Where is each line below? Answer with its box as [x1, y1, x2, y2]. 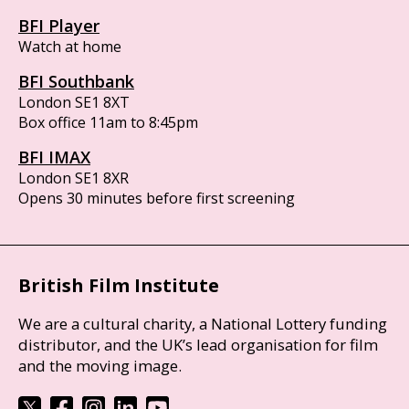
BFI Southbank [18, 70, 134, 92]
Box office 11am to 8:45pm [18, 112, 198, 132]
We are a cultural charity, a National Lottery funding [18, 312, 387, 334]
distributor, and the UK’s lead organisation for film [18, 333, 378, 355]
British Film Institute [18, 273, 219, 298]
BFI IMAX [18, 146, 90, 168]
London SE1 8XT [18, 92, 130, 112]
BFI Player [18, 15, 100, 37]
